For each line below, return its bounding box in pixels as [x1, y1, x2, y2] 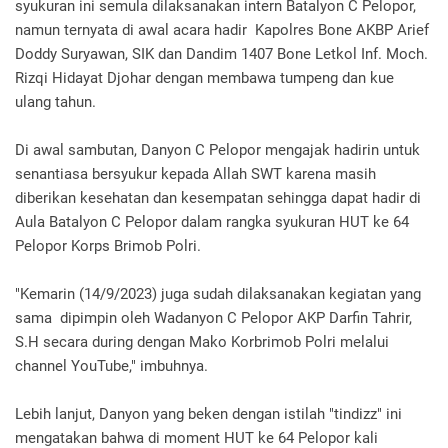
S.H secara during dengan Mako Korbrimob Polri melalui [15, 333, 389, 352]
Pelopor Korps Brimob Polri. [15, 237, 201, 256]
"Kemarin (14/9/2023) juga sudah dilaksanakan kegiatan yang [15, 285, 421, 304]
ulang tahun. [15, 93, 96, 112]
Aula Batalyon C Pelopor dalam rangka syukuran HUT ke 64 [15, 213, 409, 232]
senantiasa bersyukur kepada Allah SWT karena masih [15, 165, 376, 184]
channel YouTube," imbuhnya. [15, 357, 208, 376]
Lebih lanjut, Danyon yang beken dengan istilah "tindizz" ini [15, 405, 402, 424]
